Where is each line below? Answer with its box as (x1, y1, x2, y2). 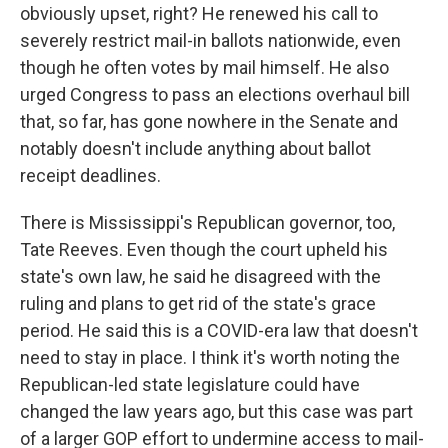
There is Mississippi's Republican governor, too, (20, 212, 395, 233)
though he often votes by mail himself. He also (20, 57, 389, 78)
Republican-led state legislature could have (20, 374, 360, 395)
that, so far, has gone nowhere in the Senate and (20, 111, 398, 132)
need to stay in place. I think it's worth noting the (20, 347, 400, 368)
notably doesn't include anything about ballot (20, 138, 371, 159)
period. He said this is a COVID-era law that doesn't (20, 320, 418, 341)
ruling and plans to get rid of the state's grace (20, 293, 376, 314)
